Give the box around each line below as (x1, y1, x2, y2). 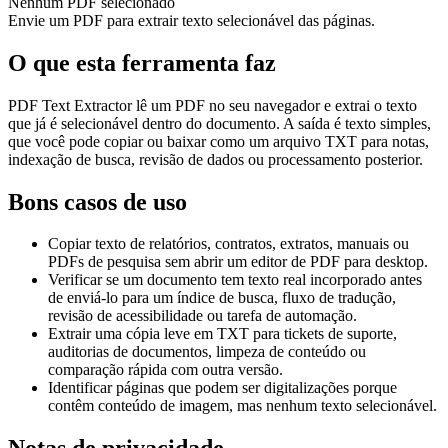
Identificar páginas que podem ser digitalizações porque (48, 379, 397, 397)
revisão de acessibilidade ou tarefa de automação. (48, 307, 357, 325)
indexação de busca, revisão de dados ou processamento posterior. (8, 150, 423, 168)
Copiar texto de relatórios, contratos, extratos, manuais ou (48, 235, 409, 253)
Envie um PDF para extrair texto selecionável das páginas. (8, 11, 375, 29)
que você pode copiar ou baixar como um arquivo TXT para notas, (8, 132, 429, 150)
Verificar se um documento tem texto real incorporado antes (48, 271, 422, 289)
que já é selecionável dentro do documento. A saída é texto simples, (8, 114, 431, 132)
